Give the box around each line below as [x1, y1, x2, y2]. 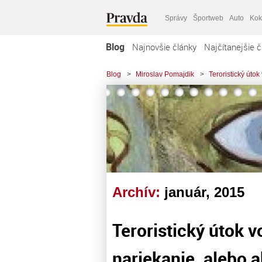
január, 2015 [164, 184, 244, 200]
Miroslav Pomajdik [136, 70, 194, 78]
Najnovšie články [132, 41, 196, 53]
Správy [165, 13, 187, 22]
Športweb [193, 13, 223, 22]
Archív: [112, 184, 164, 200]
